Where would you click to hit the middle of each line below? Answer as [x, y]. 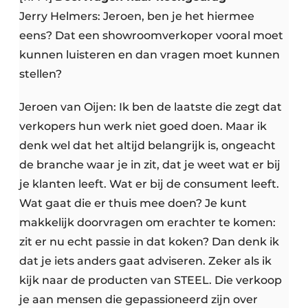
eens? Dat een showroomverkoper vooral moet [151, 36]
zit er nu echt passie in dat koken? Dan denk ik [149, 242]
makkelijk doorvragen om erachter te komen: [147, 223]
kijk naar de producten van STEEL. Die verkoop [151, 280]
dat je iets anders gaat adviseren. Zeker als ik [145, 261]
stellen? [41, 74]
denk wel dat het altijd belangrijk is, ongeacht [147, 146]
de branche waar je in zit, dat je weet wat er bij [150, 165]
